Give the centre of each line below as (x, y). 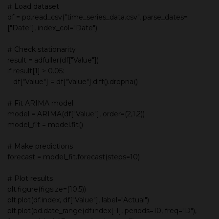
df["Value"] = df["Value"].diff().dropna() (73, 81)
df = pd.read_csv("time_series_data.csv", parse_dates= (98, 17)
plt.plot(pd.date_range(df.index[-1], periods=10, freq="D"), (102, 210)
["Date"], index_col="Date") (52, 28)
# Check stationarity (42, 49)
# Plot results (30, 178)
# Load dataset (33, 6)
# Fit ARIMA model (40, 103)
